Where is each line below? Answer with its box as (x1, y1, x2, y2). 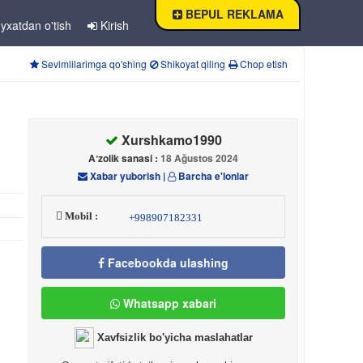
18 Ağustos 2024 (160, 151, 239, 166)
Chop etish (237, 57, 288, 71)
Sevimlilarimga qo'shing (39, 57, 147, 71)
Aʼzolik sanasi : (88, 151, 161, 166)
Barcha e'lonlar (176, 169, 250, 184)
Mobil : (62, 210, 99, 223)
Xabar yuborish (88, 169, 161, 184)
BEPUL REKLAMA (181, 5, 284, 22)
